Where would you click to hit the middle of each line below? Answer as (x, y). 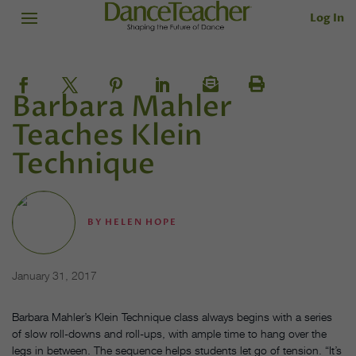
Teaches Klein (107, 136)
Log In (327, 17)
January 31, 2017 (54, 276)
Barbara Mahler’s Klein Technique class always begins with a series (172, 317)
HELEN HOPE (141, 222)
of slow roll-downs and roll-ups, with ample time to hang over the (169, 334)
